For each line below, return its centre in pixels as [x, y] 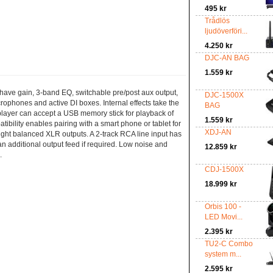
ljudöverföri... [226, 31]
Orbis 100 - [223, 207]
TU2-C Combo [229, 244]
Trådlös [217, 21]
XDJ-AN [218, 132]
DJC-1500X [224, 95]
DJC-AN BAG [227, 58]
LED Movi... [223, 217]
